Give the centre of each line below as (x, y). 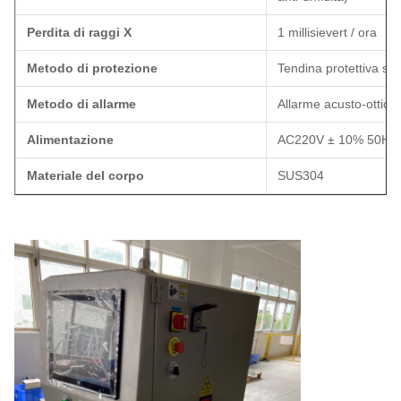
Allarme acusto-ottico (337, 104)
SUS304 (301, 175)
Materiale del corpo (85, 175)
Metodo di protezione (92, 68)
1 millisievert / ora (327, 32)
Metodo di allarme (81, 104)
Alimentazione (70, 140)
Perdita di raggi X (79, 32)
